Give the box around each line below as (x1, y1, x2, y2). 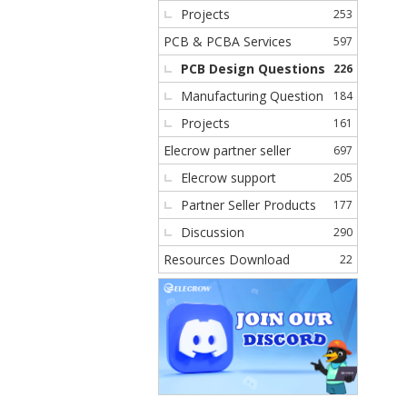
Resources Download (164, 251, 290, 268)
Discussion (181, 223, 244, 241)
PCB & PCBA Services (164, 33, 292, 50)
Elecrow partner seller (164, 142, 291, 159)
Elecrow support (181, 169, 276, 186)
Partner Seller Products (181, 196, 316, 213)
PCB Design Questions (181, 60, 325, 77)
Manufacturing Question (181, 87, 323, 104)
